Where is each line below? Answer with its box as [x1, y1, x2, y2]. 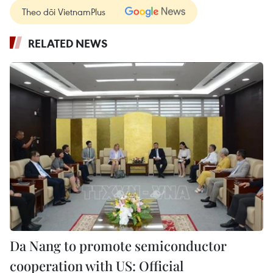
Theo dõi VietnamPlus [22, 5, 105, 18]
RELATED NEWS [28, 36, 108, 51]
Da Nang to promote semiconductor [10, 236, 227, 255]
